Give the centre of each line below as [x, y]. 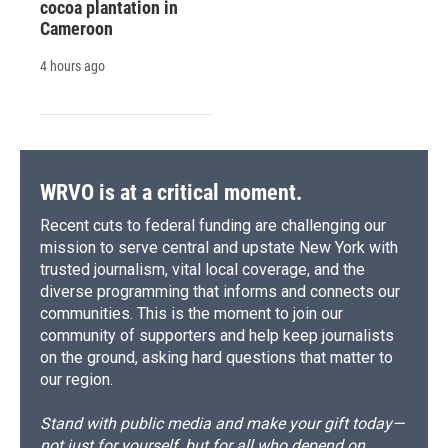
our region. [76, 379]
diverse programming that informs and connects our [220, 291]
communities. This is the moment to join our [191, 313]
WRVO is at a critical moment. [171, 192]
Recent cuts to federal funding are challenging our [213, 225]
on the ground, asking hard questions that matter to [216, 357]
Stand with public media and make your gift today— [222, 423]
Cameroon [76, 28]
